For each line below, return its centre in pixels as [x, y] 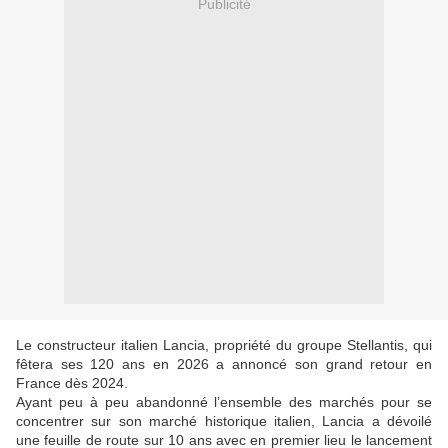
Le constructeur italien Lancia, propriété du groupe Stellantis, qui [224, 345]
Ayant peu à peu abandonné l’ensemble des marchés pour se [224, 402]
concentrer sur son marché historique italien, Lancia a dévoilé [224, 421]
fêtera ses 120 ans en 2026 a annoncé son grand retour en [224, 364]
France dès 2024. [72, 383]
